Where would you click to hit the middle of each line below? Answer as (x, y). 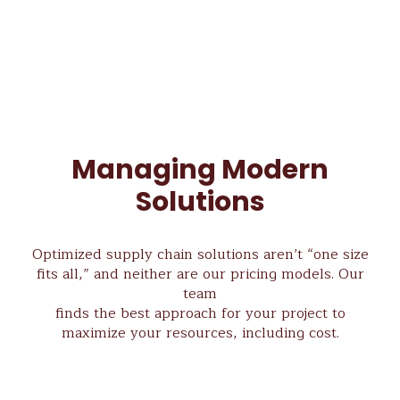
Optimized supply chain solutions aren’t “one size (200, 254)
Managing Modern (200, 169)
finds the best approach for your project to (200, 313)
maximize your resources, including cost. (200, 333)
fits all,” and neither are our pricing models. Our (200, 274)
